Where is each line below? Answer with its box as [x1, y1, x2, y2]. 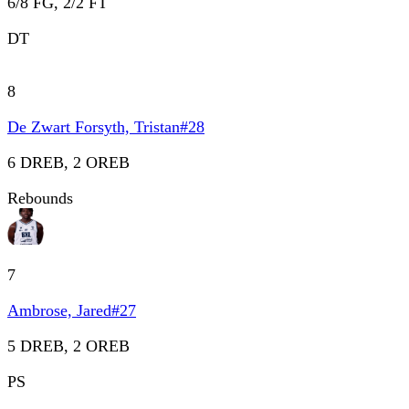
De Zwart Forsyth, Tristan [7, 117, 180, 136]
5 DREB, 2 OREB [7, 336, 130, 355]
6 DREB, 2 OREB [7, 152, 130, 172]
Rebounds [7, 188, 73, 207]
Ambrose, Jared [7, 300, 111, 320]
